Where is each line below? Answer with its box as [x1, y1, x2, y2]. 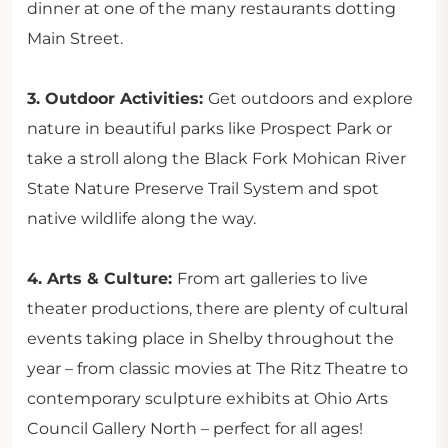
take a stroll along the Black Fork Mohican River [27, 149, 406, 168]
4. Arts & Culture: [27, 269, 177, 288]
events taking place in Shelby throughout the [27, 329, 394, 348]
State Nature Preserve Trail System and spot [27, 179, 379, 198]
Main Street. [27, 29, 123, 48]
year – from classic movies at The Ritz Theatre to [27, 359, 408, 378]
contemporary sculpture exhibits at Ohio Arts [27, 389, 388, 408]
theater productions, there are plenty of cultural [27, 299, 408, 318]
